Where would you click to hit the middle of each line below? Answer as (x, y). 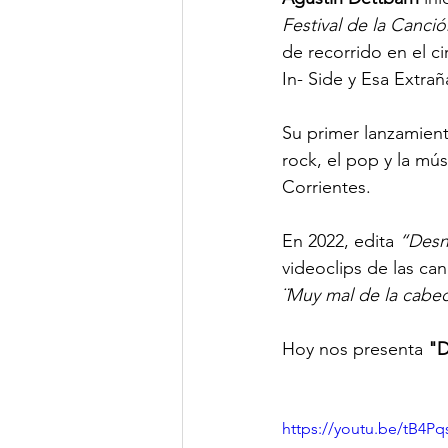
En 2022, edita (340, 241)
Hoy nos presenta (355, 349)
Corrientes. (326, 187)
